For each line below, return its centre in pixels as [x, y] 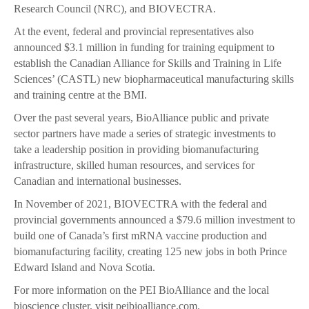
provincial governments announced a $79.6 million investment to [154, 220]
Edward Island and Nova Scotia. [84, 268]
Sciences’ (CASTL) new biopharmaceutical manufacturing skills [154, 79]
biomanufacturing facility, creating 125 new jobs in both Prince [150, 252]
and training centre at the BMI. [80, 95]
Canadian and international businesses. [98, 181]
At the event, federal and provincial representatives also [134, 32]
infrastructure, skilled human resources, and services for [134, 166]
